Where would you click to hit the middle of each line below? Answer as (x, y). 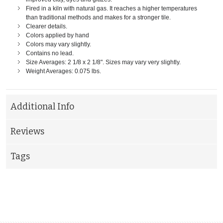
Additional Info (42, 107)
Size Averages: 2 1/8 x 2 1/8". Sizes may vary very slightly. (103, 62)
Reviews (27, 132)
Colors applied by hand (57, 36)
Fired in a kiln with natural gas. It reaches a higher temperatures (111, 9)
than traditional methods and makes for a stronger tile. (98, 18)
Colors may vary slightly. (58, 45)
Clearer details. (47, 27)
